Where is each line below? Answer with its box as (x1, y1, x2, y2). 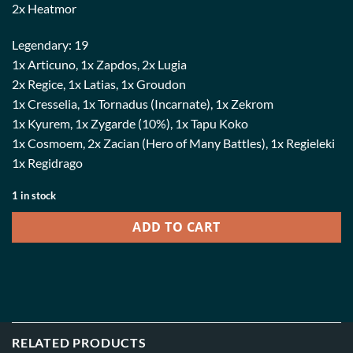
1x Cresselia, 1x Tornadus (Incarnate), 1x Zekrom (12, 96, 273, 112)
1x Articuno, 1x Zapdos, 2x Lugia (12, 57, 187, 72)
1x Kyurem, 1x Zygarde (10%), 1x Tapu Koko (12, 116, 248, 132)
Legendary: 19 (12, 37, 88, 53)
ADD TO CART (132, 217, 221, 236)
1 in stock (12, 189, 56, 203)
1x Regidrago (12, 155, 83, 171)
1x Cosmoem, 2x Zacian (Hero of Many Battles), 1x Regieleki (12, 136, 335, 151)
